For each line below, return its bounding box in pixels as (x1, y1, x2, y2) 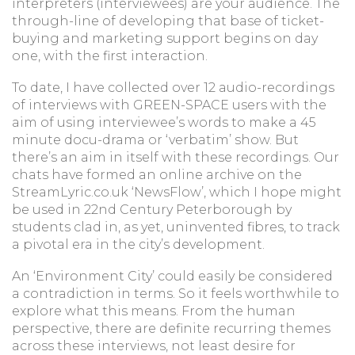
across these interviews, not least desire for (12, 338, 296, 353)
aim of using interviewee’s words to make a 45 (12, 115, 316, 130)
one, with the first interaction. (12, 48, 208, 63)
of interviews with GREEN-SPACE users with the (12, 97, 326, 113)
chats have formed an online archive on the (12, 167, 302, 182)
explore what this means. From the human (12, 303, 296, 319)
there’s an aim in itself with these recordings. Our (12, 150, 339, 165)
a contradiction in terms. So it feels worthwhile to (12, 286, 339, 301)
